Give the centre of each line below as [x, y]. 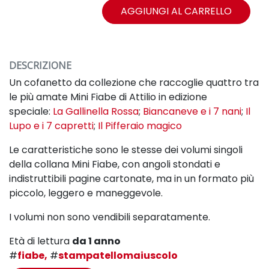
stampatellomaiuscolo [118, 256]
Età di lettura [41, 241]
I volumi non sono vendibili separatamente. [110, 217]
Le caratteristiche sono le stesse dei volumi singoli [126, 150]
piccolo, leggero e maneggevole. [86, 193]
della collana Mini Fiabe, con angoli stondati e [115, 165]
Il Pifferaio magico [140, 126]
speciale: [31, 112]
